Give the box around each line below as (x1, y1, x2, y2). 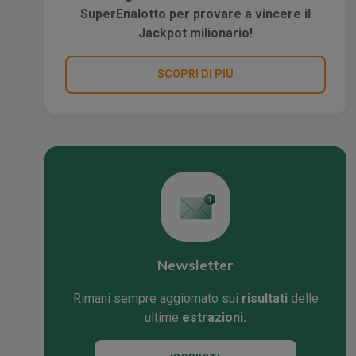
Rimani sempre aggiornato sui (72, 290, 242, 306)
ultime (145, 309, 182, 325)
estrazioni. (182, 309, 246, 325)
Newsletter (157, 255, 234, 274)
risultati (241, 290, 288, 306)
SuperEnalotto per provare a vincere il (80, 6, 311, 21)
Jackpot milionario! (138, 25, 253, 41)
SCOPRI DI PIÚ (157, 68, 234, 81)
